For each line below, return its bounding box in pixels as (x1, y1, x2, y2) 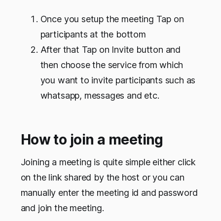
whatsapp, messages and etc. (40, 90, 159, 101)
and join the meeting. (20, 203, 104, 214)
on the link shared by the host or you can (20, 172, 184, 183)
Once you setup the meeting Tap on (40, 14, 184, 25)
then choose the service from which (40, 60, 184, 71)
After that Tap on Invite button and (40, 44, 181, 55)
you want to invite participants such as (40, 75, 196, 86)
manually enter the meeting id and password (20, 187, 198, 198)
